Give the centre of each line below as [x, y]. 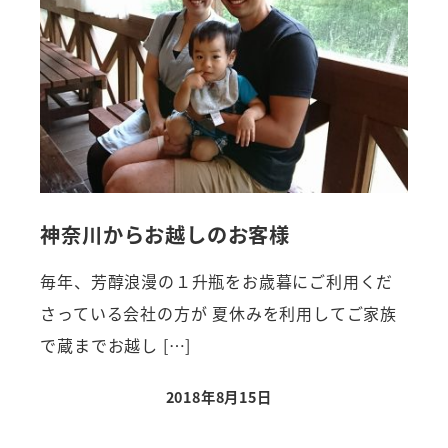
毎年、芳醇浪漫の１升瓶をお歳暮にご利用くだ [217, 281]
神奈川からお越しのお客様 [165, 234]
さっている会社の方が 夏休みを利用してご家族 [218, 313]
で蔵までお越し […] [116, 345]
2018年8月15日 [218, 396]
